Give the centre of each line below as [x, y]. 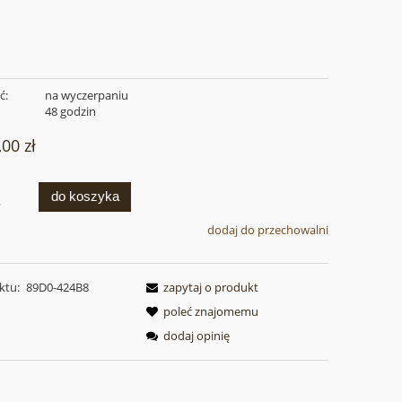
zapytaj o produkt [211, 287]
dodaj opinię [197, 335]
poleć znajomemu [211, 311]
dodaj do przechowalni [267, 230]
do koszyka [85, 197]
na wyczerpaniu [86, 96]
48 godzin [70, 112]
